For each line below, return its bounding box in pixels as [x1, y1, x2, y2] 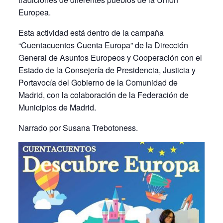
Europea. [18, 6, 51, 18]
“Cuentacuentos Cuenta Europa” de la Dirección [18, 39, 188, 51]
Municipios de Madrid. [18, 102, 96, 113]
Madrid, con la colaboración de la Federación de [18, 89, 189, 101]
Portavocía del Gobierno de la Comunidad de [18, 77, 178, 88]
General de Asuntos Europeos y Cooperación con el [18, 52, 202, 63]
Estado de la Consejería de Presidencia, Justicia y [18, 64, 196, 76]
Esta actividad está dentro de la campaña [18, 27, 164, 38]
